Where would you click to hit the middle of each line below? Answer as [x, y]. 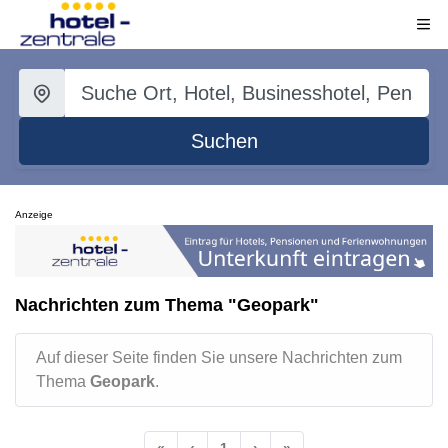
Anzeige [34, 214]
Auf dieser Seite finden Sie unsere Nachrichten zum [219, 357]
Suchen [224, 141]
